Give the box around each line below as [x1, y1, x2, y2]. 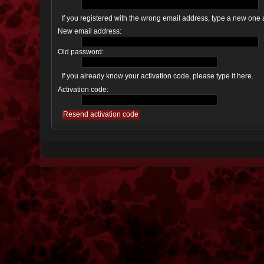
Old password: [58, 48, 104, 57]
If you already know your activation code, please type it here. [61, 72, 254, 81]
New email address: [58, 27, 122, 36]
